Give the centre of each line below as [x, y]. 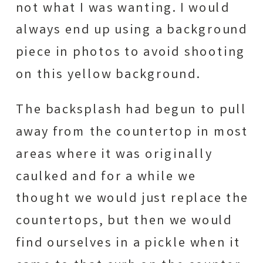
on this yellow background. [108, 75]
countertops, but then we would [124, 221]
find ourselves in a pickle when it [128, 243]
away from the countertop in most [132, 132]
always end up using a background [131, 31]
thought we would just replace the [132, 199]
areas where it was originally [114, 155]
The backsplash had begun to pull [131, 110]
